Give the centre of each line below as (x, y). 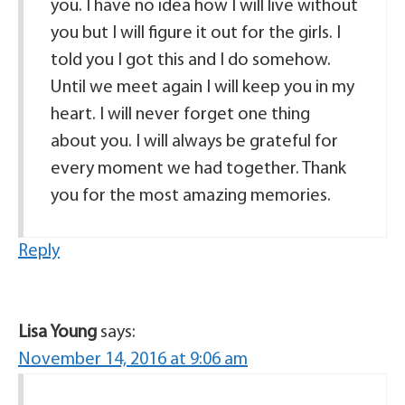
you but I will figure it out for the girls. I (196, 33)
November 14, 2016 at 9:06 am (133, 360)
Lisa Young (57, 333)
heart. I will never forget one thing (180, 115)
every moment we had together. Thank (198, 169)
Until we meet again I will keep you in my (202, 88)
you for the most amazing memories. (191, 196)
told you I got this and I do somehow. (191, 61)
